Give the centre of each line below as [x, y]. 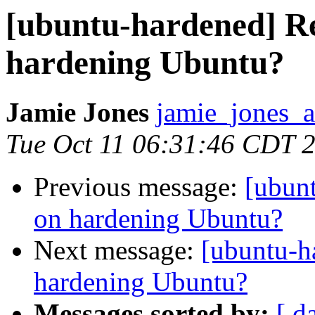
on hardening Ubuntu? [158, 219]
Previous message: [139, 187]
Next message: [117, 250]
